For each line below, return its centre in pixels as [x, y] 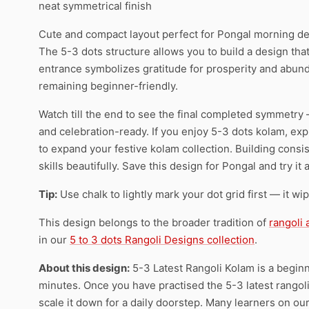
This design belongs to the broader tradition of [154, 222]
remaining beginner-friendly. [108, 86]
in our [54, 239]
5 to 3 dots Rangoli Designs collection [162, 239]
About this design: [84, 268]
